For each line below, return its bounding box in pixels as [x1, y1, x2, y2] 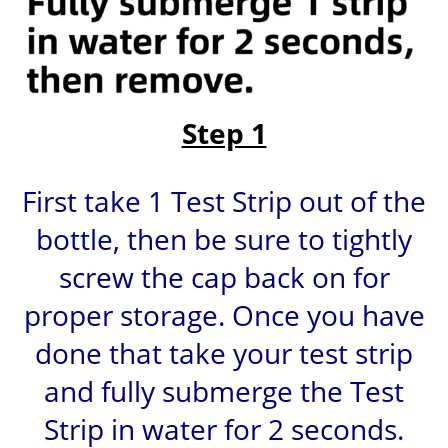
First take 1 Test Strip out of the [22, 181, 426, 220]
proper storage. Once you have [23, 295, 425, 334]
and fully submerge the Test [44, 371, 404, 410]
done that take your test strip [35, 333, 413, 372]
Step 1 [181, 113, 267, 152]
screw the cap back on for [58, 257, 390, 296]
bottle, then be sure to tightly [36, 219, 412, 258]
